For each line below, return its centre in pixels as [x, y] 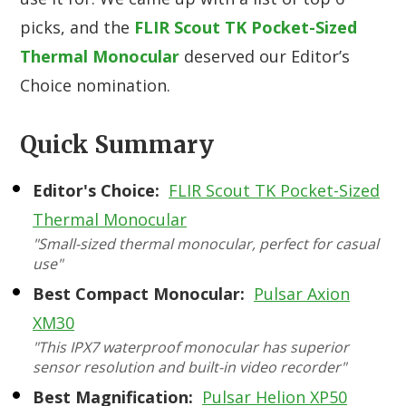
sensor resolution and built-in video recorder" [189, 367]
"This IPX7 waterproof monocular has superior [191, 348]
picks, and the [77, 28]
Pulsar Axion [302, 294]
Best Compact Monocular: [139, 294]
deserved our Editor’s [265, 57]
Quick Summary [117, 145]
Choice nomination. [95, 86]
